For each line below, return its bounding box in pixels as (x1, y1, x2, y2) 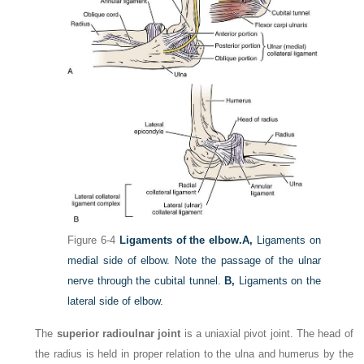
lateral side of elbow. (67, 294, 164, 307)
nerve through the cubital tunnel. (67, 274, 225, 287)
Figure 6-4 (67, 233, 116, 246)
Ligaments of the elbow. (119, 233, 243, 246)
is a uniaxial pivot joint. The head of (180, 327, 353, 340)
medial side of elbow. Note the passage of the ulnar (67, 253, 321, 266)
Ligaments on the (235, 274, 321, 287)
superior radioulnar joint (56, 327, 181, 340)
